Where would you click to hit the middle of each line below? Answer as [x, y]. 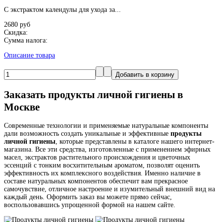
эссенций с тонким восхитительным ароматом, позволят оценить [102, 166]
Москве [22, 107]
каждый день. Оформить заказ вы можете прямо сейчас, [88, 197]
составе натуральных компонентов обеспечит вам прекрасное [96, 181]
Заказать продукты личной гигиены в [93, 94]
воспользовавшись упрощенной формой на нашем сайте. [90, 205]
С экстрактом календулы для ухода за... [62, 10]
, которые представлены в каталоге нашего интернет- [135, 142]
